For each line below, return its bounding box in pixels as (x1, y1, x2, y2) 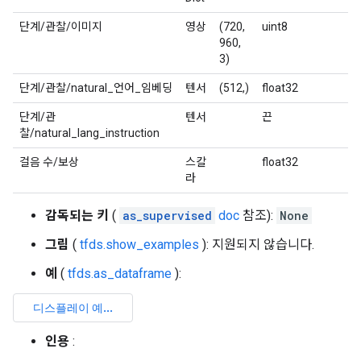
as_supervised (122, 208, 212, 223)
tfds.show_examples (80, 237, 199, 252)
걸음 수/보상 (19, 156, 79, 168)
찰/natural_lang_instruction (19, 127, 160, 139)
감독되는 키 (45, 208, 109, 223)
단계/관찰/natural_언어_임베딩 (19, 81, 172, 94)
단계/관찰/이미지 (19, 20, 102, 33)
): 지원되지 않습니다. (199, 237, 314, 252)
